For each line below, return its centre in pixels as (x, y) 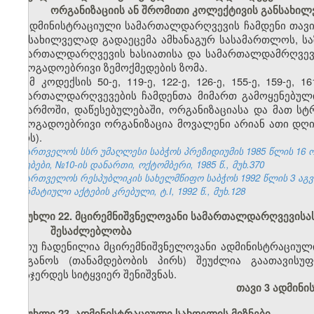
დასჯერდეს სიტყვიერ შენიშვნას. (94, 274)
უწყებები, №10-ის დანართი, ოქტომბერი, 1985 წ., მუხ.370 (137, 165)
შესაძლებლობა (91, 231)
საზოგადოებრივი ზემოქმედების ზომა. (109, 67)
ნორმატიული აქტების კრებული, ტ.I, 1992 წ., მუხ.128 (128, 191)
